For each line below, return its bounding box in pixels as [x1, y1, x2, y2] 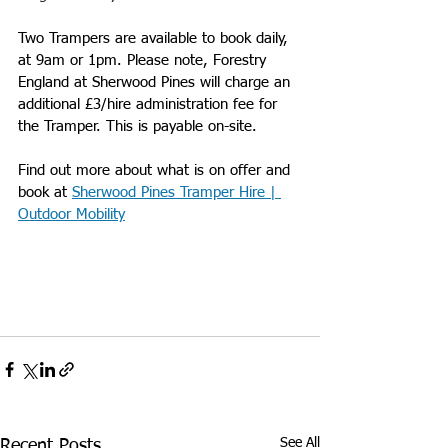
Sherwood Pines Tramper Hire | [72, 184, 281, 200]
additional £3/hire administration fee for [18, 96, 282, 112]
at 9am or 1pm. [18, 52, 127, 68]
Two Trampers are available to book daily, [18, 30, 293, 46]
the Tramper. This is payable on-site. [18, 118, 262, 134]
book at [18, 184, 72, 200]
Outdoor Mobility [18, 206, 125, 222]
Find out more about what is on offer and [18, 162, 295, 178]
